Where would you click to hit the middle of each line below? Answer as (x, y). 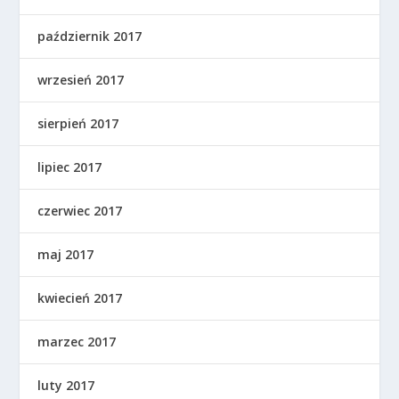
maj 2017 (66, 255)
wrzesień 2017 (81, 80)
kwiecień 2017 (80, 298)
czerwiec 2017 (80, 211)
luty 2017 (66, 386)
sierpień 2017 (78, 124)
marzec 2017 (77, 342)
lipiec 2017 (70, 167)
